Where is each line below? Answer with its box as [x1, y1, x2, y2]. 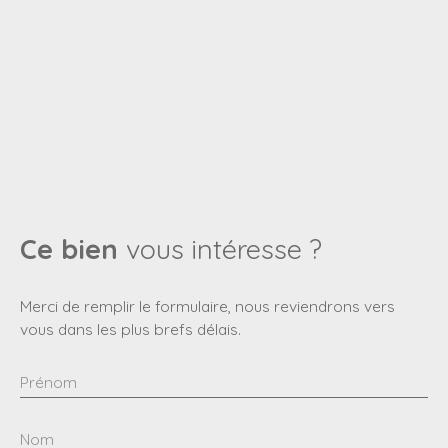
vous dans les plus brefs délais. [20, 319, 241, 340]
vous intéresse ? [126, 232, 322, 267]
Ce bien [20, 232, 118, 267]
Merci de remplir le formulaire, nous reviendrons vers [20, 296, 395, 317]
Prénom [20, 372, 77, 393]
